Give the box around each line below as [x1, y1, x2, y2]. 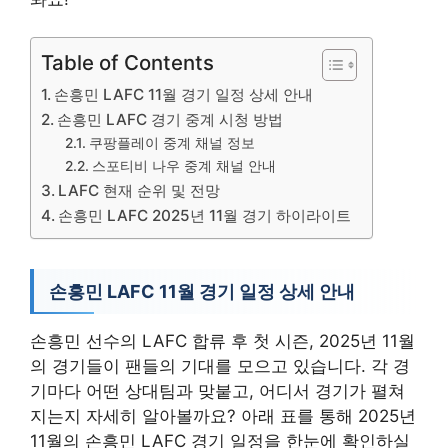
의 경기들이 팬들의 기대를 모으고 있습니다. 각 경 [30, 356, 410, 376]
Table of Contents [41, 50, 214, 75]
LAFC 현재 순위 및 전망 [58, 181, 221, 200]
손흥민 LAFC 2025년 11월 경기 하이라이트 [58, 206, 352, 225]
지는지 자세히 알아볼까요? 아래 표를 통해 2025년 [30, 406, 416, 426]
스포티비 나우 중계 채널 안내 [91, 158, 276, 174]
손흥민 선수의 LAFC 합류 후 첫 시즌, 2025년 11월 [30, 331, 415, 351]
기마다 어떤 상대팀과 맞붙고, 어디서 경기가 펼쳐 [30, 381, 405, 401]
